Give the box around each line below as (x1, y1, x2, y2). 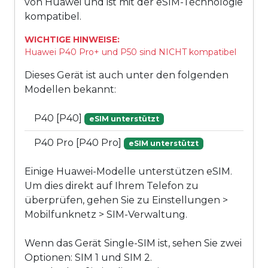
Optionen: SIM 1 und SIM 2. (25, 252, 152, 264)
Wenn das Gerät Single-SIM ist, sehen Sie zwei (25, 237, 242, 249)
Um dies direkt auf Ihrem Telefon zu (25, 180, 199, 192)
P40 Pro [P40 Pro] (34, 137, 124, 149)
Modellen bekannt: (25, 84, 116, 96)
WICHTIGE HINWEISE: (25, 34, 120, 45)
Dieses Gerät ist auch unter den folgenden (25, 69, 229, 81)
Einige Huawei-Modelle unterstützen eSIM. (25, 166, 232, 178)
